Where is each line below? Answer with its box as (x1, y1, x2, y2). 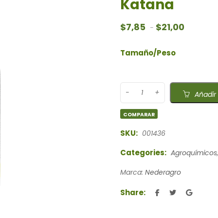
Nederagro (145, 167, 181, 177)
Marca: (120, 167, 145, 177)
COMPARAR (123, 110, 155, 118)
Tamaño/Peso (120, 47, 176, 58)
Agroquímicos (170, 147, 217, 158)
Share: (120, 187, 145, 198)
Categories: (120, 147, 166, 158)
